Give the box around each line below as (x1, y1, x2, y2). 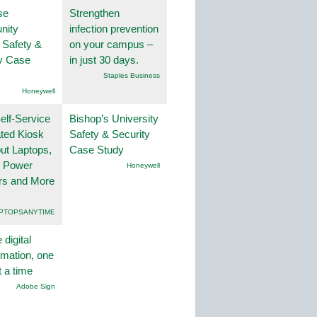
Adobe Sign (16, 282, 55, 291)
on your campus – (69, 38, 153, 51)
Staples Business (103, 71, 160, 80)
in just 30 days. (69, 54, 139, 67)
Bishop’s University (69, 113, 158, 125)
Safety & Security (69, 128, 150, 141)
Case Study (69, 144, 124, 156)
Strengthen (69, 7, 120, 20)
